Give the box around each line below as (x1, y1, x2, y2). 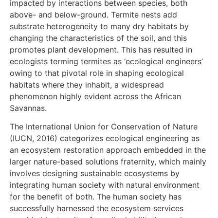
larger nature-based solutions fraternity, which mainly (10, 157, 206, 167)
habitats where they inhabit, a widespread (10, 80, 164, 90)
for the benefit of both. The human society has (10, 192, 182, 202)
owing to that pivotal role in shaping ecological (10, 68, 184, 78)
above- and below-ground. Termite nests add (10, 10, 177, 20)
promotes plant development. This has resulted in (10, 45, 192, 55)
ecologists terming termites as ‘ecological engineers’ (10, 56, 203, 67)
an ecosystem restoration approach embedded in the (10, 145, 206, 155)
